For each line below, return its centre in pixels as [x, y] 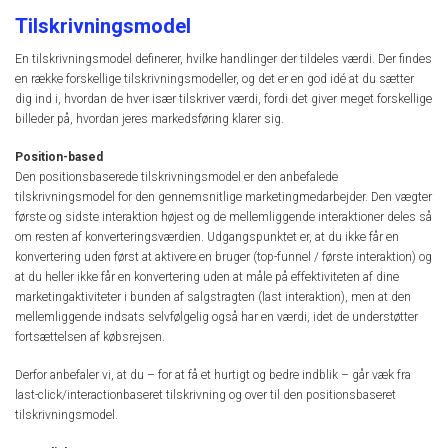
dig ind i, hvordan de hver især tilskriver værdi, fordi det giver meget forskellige [223, 98]
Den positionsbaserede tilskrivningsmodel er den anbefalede [176, 176]
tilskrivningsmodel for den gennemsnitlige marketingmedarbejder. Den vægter [223, 196]
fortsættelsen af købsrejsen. [90, 336]
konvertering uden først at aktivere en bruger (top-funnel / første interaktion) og [223, 256]
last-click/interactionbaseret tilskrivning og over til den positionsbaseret [205, 395]
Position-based [59, 156]
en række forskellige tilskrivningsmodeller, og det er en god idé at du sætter [214, 78]
